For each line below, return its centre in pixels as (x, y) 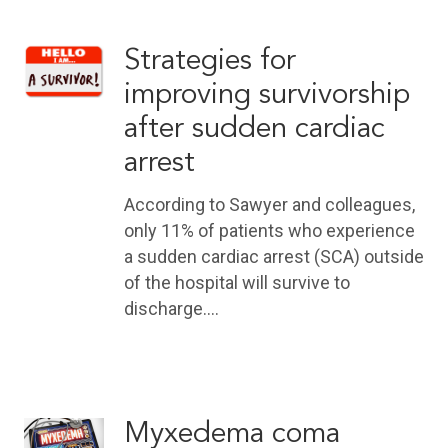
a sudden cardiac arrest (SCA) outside (274, 256)
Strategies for (210, 61)
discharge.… (171, 308)
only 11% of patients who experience (269, 230)
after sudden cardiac (254, 129)
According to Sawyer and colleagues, (269, 204)
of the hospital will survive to (237, 282)
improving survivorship (267, 95)
